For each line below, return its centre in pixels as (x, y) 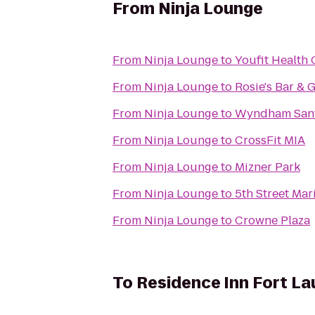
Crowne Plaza (272, 220)
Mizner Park (268, 167)
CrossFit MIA (270, 140)
